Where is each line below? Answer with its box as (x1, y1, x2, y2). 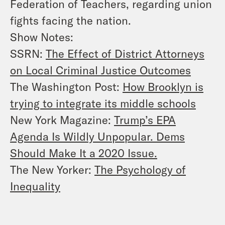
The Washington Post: (10, 79, 123, 93)
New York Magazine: (10, 113, 114, 126)
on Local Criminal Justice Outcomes (10, 63, 191, 76)
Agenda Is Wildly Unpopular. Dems (10, 129, 185, 143)
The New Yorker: (10, 162, 94, 176)
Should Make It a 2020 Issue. (10, 146, 157, 159)
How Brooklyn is (123, 79, 203, 93)
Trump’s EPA (114, 113, 176, 126)
